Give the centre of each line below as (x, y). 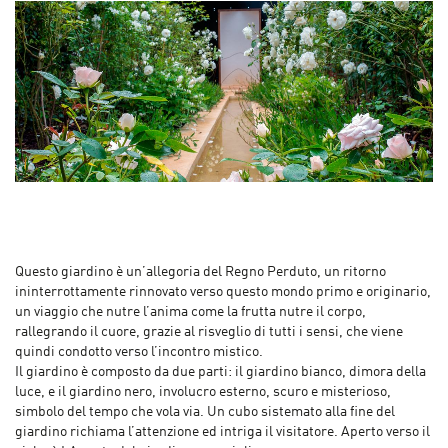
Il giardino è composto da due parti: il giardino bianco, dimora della (220, 372)
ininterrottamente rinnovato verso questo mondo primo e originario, (223, 292)
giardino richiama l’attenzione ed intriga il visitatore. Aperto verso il (222, 432)
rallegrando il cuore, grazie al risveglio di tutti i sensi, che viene (209, 332)
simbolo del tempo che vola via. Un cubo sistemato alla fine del (205, 412)
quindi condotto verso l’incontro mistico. (139, 352)
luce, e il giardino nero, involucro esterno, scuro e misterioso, (203, 392)
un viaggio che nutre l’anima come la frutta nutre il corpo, (190, 312)
